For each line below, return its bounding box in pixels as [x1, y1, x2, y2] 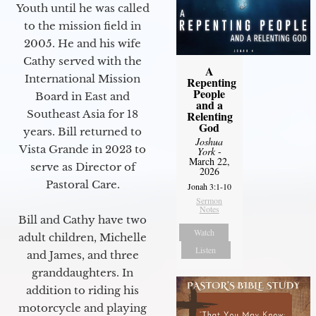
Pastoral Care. [45, 177, 120, 191]
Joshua [195, 134, 224, 148]
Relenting [186, 107, 233, 124]
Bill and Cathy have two [18, 212, 147, 226]
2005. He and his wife [24, 36, 141, 50]
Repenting [186, 73, 236, 90]
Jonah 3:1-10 [187, 180, 231, 192]
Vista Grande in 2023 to [19, 142, 146, 156]
